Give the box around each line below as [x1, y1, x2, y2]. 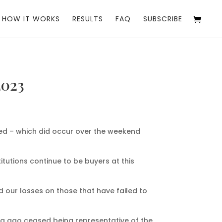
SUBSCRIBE [143, 14, 182, 24]
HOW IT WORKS [2, 14, 60, 24]
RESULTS [72, 14, 103, 24]
